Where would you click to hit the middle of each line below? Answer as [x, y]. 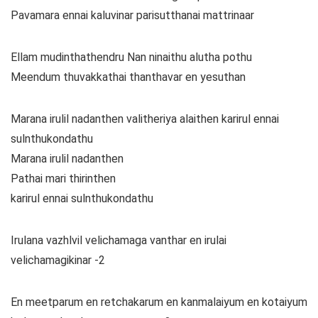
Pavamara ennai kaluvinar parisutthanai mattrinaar [132, 16]
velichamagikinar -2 [58, 261]
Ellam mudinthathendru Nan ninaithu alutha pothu [131, 57]
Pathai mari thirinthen [63, 179]
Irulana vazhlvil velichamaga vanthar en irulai [119, 241]
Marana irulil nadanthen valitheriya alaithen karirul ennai [145, 119]
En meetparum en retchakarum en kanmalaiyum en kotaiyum [159, 302]
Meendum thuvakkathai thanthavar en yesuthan [128, 77]
